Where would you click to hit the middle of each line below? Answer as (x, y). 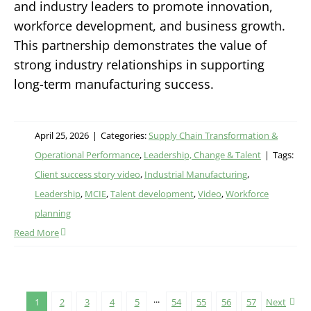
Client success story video (87, 174)
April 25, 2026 (62, 135)
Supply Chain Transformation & (213, 135)
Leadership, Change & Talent (202, 154)
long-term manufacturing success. (114, 84)
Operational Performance (87, 154)
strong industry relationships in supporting (139, 64)
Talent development (152, 193)
